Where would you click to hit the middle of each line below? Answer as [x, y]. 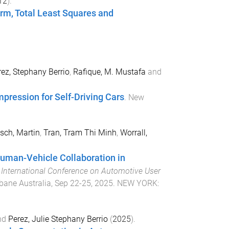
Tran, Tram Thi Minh [80, 132]
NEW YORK [137, 183]
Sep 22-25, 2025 [84, 183]
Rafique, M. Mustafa [109, 72]
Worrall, [133, 132]
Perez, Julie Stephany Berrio [58, 219]
